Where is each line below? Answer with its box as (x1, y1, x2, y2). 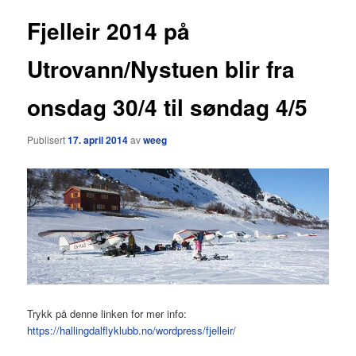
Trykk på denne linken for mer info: (27, 305, 188, 321)
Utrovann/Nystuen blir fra (27, 52, 296, 85)
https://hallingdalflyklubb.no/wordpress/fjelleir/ (27, 322, 237, 338)
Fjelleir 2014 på (27, 14, 191, 47)
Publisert (27, 133, 68, 147)
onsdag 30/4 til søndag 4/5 (27, 91, 308, 123)
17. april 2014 (68, 133, 129, 148)
